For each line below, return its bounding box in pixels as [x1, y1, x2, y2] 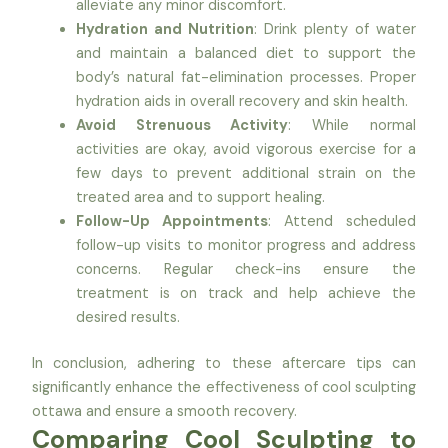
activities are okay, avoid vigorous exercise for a [76, 140, 416, 160]
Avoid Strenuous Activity [76, 116, 289, 136]
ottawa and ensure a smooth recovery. [32, 401, 298, 421]
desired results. [76, 308, 181, 328]
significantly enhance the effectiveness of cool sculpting [32, 377, 416, 397]
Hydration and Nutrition [76, 20, 254, 40]
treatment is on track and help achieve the [76, 284, 416, 304]
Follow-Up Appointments [76, 212, 268, 232]
